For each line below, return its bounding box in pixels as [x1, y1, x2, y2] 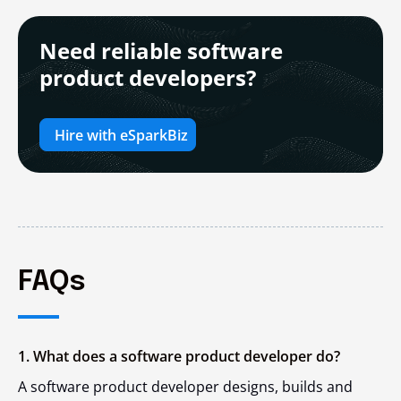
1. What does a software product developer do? [18, 346, 340, 367]
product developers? [39, 63, 256, 93]
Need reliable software [39, 36, 283, 66]
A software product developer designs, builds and [18, 377, 353, 397]
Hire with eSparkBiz [55, 124, 188, 145]
